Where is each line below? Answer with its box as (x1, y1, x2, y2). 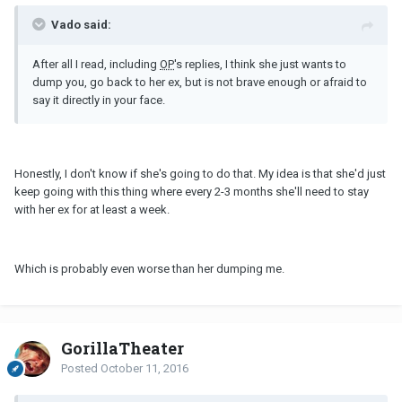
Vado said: (51, 17, 111, 31)
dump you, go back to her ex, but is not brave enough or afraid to (32, 74, 367, 89)
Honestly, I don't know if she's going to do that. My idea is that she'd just (14, 166, 386, 180)
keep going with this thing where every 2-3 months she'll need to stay (14, 184, 369, 198)
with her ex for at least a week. (14, 202, 170, 216)
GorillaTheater (61, 336, 184, 359)
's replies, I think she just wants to (174, 57, 346, 71)
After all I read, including (32, 57, 160, 71)
